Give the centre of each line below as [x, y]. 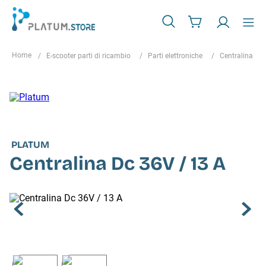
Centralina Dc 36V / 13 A [118, 164]
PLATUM [30, 145]
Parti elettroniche [175, 56]
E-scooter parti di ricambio [88, 56]
